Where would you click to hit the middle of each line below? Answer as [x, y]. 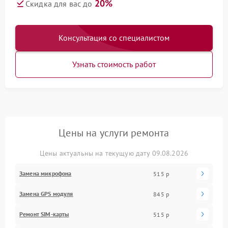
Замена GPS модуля [46, 194]
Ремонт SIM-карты [44, 214]
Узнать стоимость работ [114, 64]
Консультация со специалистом [114, 38]
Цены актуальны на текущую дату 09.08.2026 [114, 153]
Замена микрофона [46, 173]
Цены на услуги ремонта [114, 133]
